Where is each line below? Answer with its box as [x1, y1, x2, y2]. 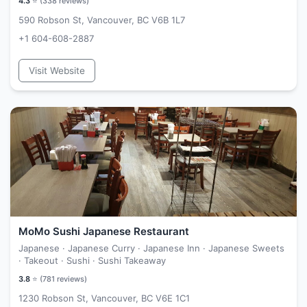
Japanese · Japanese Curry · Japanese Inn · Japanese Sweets [19, 243, 284, 254]
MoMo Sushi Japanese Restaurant [19, 225, 189, 238]
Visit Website [29, 65, 85, 76]
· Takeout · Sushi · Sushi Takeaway [19, 255, 166, 266]
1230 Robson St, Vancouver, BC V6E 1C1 [19, 293, 190, 304]
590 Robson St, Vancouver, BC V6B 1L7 [19, 14, 185, 25]
